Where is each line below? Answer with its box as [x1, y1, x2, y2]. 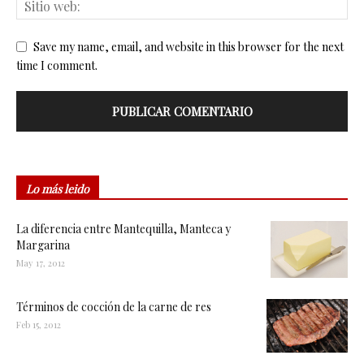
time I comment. [16, 57, 97, 73]
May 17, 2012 [16, 256, 65, 269]
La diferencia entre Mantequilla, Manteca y [16, 220, 231, 236]
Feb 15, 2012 [16, 318, 61, 331]
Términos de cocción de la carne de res [16, 298, 211, 314]
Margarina [16, 236, 70, 253]
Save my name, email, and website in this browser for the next [33, 38, 344, 54]
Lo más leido [26, 180, 89, 197]
